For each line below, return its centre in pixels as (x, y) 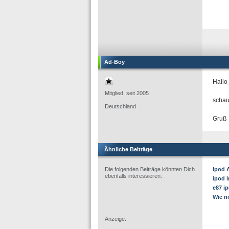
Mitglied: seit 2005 (127, 93)
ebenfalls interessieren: (133, 176)
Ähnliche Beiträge (128, 150)
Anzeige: (116, 219)
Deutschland (120, 107)
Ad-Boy (114, 62)
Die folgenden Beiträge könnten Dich (150, 169)
